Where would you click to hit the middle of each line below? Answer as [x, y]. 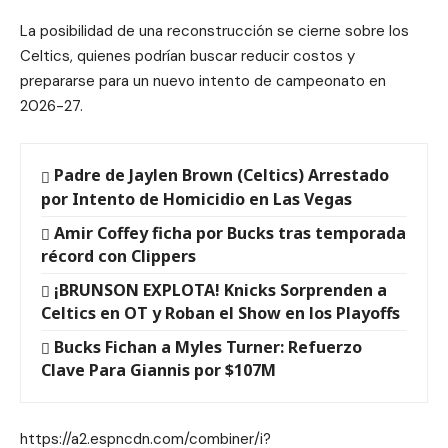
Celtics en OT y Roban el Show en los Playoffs [220, 312]
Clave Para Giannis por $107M [158, 369]
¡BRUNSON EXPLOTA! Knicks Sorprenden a [221, 289]
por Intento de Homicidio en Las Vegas [196, 198]
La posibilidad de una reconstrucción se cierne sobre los [214, 31]
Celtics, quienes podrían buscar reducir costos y [187, 56]
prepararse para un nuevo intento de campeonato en [203, 81]
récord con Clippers [118, 255]
